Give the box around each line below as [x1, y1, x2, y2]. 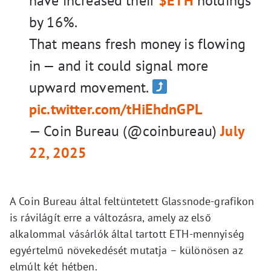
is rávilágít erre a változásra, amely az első [10, 211, 211, 224]
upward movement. [29, 78, 152, 97]
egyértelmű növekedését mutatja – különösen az [10, 243, 243, 257]
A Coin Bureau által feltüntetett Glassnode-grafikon [10, 194, 255, 208]
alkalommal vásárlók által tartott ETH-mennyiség [10, 227, 245, 241]
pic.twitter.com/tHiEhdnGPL [29, 100, 202, 119]
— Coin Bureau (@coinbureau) [29, 122, 221, 140]
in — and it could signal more [29, 56, 209, 75]
